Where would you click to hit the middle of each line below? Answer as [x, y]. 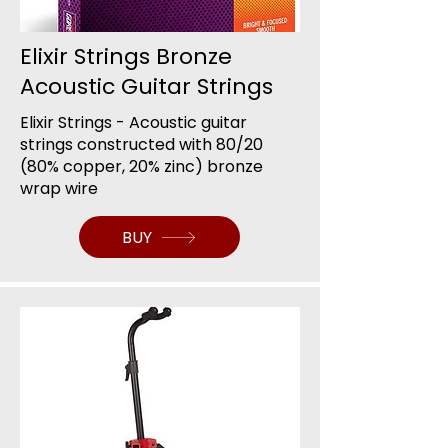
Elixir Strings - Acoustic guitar [133, 122]
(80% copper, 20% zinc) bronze [141, 166]
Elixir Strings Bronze [126, 56]
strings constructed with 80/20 [141, 144]
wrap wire [59, 188]
